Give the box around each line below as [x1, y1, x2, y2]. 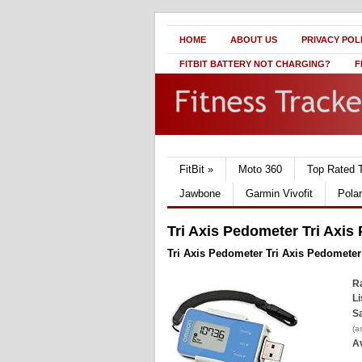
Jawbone [179, 187, 221, 200]
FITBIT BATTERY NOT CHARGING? [179, 59, 330, 69]
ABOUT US [230, 35, 277, 44]
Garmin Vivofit [246, 187, 313, 200]
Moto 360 [238, 163, 282, 175]
